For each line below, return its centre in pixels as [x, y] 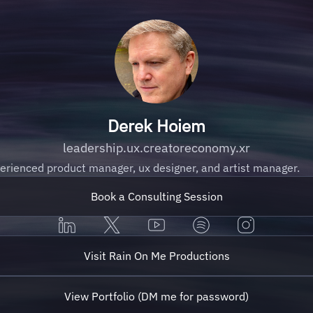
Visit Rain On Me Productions [156, 256]
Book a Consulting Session [156, 196]
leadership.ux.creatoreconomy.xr [156, 148]
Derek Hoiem [156, 126]
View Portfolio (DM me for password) [156, 296]
